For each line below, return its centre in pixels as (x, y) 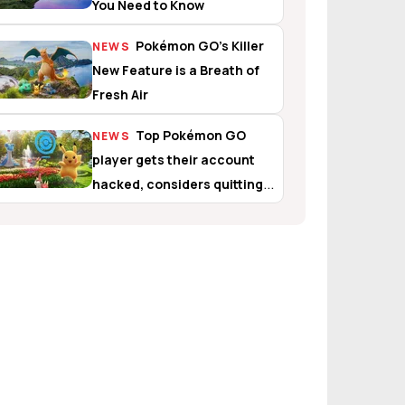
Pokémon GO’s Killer (200, 46)
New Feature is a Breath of (176, 70)
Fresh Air (120, 94)
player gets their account (174, 160)
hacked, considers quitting (178, 184)
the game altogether (158, 208)
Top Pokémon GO (191, 135)
